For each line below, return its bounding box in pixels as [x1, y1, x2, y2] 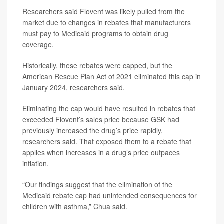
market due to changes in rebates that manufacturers [22, 17, 191, 28]
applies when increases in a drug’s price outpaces [22, 147, 180, 158]
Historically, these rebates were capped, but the [22, 60, 172, 71]
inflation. [22, 158, 49, 169]
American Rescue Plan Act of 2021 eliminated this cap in [22, 71, 201, 82]
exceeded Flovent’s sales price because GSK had [22, 114, 179, 125]
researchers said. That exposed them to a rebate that [22, 136, 191, 147]
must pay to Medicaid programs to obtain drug [22, 28, 168, 39]
